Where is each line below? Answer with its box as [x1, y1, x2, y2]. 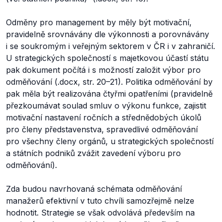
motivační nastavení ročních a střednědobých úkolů [6, 112, 201, 122]
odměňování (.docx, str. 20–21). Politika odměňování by [6, 77, 213, 87]
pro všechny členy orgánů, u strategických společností [6, 136, 214, 146]
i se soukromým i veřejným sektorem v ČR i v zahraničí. [6, 41, 215, 51]
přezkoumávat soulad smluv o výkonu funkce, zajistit [6, 101, 206, 111]
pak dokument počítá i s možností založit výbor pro [6, 65, 201, 75]
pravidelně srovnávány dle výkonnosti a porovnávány [6, 29, 209, 39]
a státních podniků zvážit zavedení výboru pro [6, 148, 181, 158]
